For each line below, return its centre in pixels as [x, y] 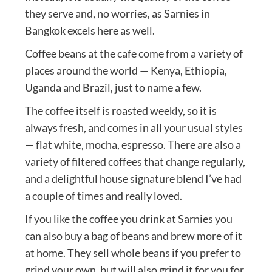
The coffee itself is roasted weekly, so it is [121, 110]
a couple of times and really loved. [103, 195]
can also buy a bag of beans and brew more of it [133, 235]
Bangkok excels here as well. [90, 30]
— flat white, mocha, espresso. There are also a [133, 144]
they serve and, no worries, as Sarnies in [117, 13]
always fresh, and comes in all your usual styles [134, 127]
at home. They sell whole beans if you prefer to [133, 252]
